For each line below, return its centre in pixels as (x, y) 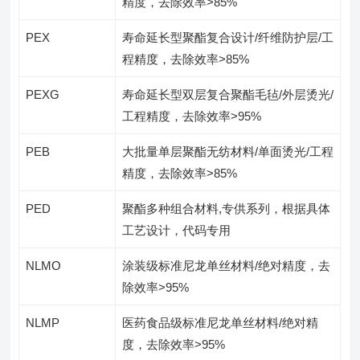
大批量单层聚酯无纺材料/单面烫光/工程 (228, 151)
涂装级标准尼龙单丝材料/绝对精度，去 (227, 265)
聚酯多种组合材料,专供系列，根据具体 (227, 208)
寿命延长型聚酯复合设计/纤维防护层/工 (228, 37)
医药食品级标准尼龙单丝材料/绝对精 (221, 322)
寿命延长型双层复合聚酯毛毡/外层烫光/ (228, 94)
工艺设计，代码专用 (177, 230)
